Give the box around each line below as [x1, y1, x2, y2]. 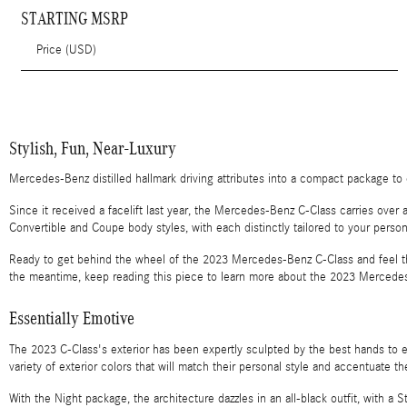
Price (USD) [36, 43, 97, 58]
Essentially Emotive [9, 308, 134, 329]
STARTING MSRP [21, 9, 129, 29]
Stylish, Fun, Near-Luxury [9, 137, 176, 158]
